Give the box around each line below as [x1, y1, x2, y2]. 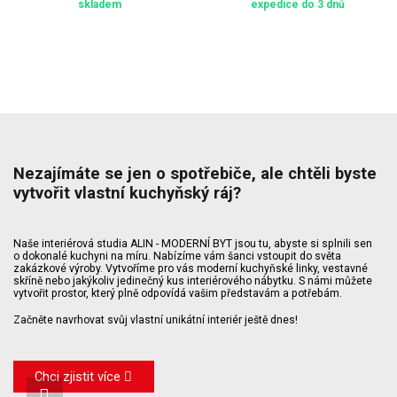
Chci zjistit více [35, 368, 121, 385]
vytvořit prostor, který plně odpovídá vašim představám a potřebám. [13, 286, 342, 300]
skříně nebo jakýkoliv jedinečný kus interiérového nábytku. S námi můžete [13, 274, 372, 287]
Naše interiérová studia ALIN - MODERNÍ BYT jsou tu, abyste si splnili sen [13, 237, 372, 250]
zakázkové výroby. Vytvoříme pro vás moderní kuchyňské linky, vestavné [13, 261, 368, 275]
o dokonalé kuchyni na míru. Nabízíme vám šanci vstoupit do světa [13, 249, 341, 262]
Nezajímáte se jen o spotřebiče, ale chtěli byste [13, 163, 377, 183]
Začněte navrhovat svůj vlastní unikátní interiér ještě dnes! [13, 313, 298, 326]
